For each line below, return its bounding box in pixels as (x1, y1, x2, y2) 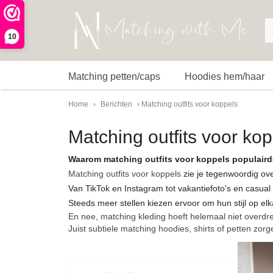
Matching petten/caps (68, 71, 160, 82)
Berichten (101, 100, 132, 108)
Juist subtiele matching (68, 224, 158, 233)
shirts (194, 224, 214, 233)
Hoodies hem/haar (185, 71, 264, 82)
